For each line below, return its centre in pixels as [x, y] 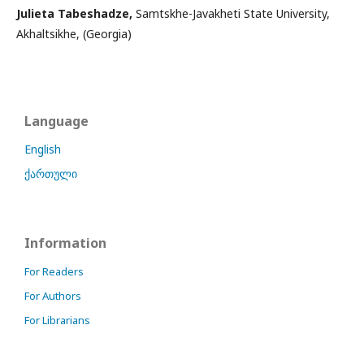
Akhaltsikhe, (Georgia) [74, 33]
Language [56, 121]
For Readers [54, 271]
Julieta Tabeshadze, [74, 13]
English [43, 149]
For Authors [53, 295]
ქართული [51, 173]
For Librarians [57, 320]
